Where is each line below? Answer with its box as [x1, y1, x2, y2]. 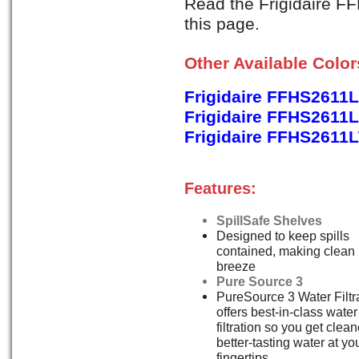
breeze [216, 259, 256, 274]
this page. [184, 14, 260, 34]
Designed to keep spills [216, 228, 349, 244]
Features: [184, 179, 256, 197]
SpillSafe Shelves [216, 213, 322, 228]
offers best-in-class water [216, 305, 357, 320]
